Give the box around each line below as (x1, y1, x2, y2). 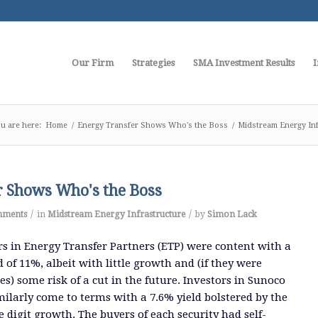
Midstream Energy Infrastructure (48, 209, 185, 219)
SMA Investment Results (193, 57, 295, 68)
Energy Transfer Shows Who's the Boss (77, 121, 228, 130)
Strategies (132, 57, 175, 68)
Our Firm (72, 57, 114, 68)
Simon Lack (207, 209, 257, 219)
